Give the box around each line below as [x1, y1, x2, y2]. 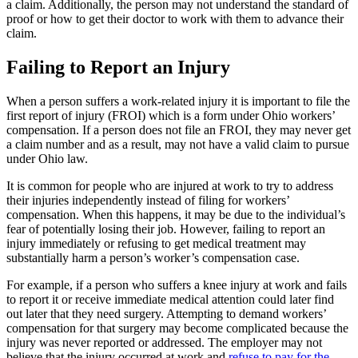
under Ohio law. [6, 152, 88, 166]
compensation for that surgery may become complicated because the [6, 321, 348, 336]
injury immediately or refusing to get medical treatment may [6, 237, 306, 251]
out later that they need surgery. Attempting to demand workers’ [6, 307, 326, 321]
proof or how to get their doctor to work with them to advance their [6, 12, 344, 26]
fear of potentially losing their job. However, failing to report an [6, 222, 325, 237]
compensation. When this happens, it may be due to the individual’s [6, 208, 345, 222]
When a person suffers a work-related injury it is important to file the [6, 94, 350, 109]
